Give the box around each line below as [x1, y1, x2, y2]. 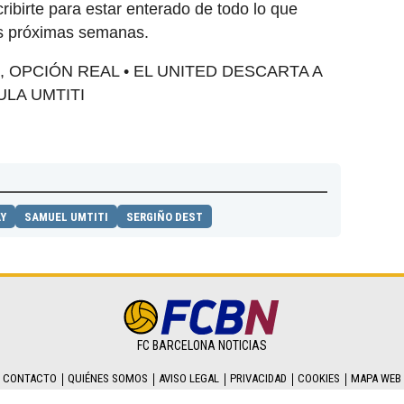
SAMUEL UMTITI [24, 210, 108, 225]
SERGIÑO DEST [126, 210, 203, 225]
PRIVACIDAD [230, 371, 287, 385]
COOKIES [298, 371, 340, 385]
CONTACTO [3, 371, 57, 385]
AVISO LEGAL [159, 371, 219, 385]
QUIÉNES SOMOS [68, 371, 148, 385]
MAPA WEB [351, 371, 401, 385]
